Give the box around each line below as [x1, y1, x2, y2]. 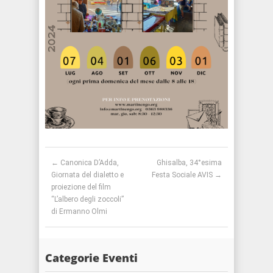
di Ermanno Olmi [51, 207, 107, 216]
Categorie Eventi [45, 250, 138, 265]
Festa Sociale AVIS [152, 170, 214, 179]
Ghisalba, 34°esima [157, 158, 222, 167]
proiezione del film [51, 182, 111, 191]
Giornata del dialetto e [51, 170, 124, 179]
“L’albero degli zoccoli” [51, 194, 124, 204]
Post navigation [45, 149, 97, 158]
